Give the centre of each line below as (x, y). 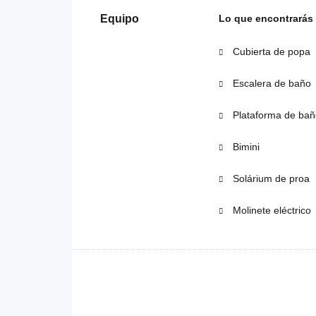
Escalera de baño (270, 84)
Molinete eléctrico (270, 211)
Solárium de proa (269, 179)
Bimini (244, 147)
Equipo (120, 19)
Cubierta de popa (270, 52)
